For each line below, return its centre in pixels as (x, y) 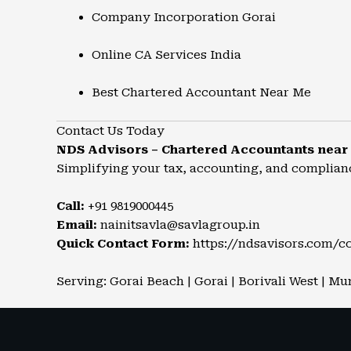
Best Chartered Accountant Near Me (201, 92)
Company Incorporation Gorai (184, 17)
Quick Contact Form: (123, 244)
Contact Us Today (110, 131)
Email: (77, 225)
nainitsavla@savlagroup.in (180, 225)
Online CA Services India (166, 55)
